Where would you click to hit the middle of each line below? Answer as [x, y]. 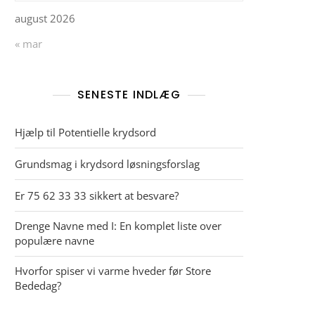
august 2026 [45, 18]
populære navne [54, 240]
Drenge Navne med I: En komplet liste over [118, 226]
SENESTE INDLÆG [129, 95]
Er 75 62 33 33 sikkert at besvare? [97, 195]
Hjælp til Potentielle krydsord [85, 132]
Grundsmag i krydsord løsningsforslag [107, 164]
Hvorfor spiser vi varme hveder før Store [113, 271]
